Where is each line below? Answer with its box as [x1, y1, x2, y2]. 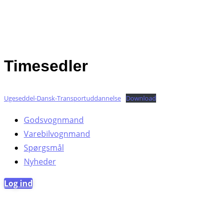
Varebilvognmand [24, 128, 90, 139]
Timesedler [4, 57, 88, 75]
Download [125, 93, 156, 103]
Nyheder [24, 156, 56, 167]
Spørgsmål [24, 142, 64, 153]
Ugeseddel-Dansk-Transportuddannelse [4, 93, 121, 103]
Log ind [4, 177, 33, 189]
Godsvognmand [24, 114, 84, 125]
